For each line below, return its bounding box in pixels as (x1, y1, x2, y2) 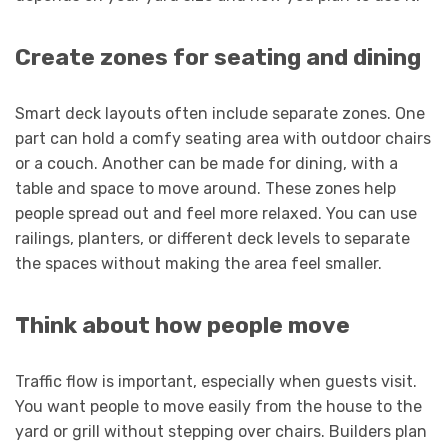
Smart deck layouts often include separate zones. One (15, 103, 425, 123)
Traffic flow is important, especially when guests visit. (15, 371, 417, 391)
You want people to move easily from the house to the (15, 396, 422, 416)
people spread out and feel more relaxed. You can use (15, 203, 417, 223)
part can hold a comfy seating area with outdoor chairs (15, 128, 431, 148)
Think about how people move (15, 311, 350, 339)
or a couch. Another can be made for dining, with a (15, 153, 398, 173)
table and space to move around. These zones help (15, 178, 396, 198)
